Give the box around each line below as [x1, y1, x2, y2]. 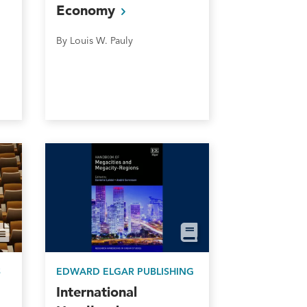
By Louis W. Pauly [56, 34, 133, 47]
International [56, 284, 137, 301]
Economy [56, 1, 119, 19]
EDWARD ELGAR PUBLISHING [56, 265, 194, 278]
